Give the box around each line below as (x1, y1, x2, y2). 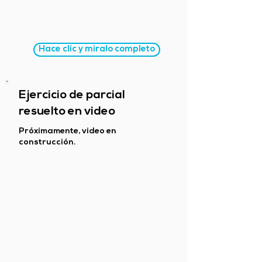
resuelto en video (19, 106, 115, 118)
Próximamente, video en (19, 127, 116, 136)
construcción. (19, 138, 76, 147)
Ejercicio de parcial (19, 89, 125, 101)
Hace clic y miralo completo (39, 45, 155, 54)
